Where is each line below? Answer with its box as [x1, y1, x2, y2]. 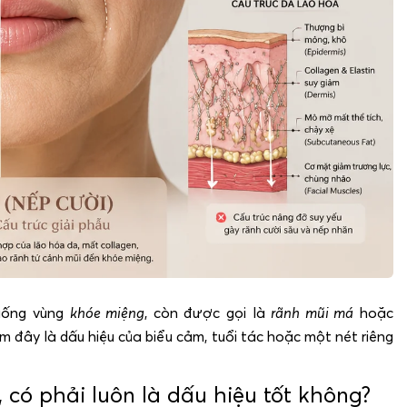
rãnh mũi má [271, 303, 354, 322]
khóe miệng [69, 303, 145, 322]
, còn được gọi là [144, 303, 272, 322]
